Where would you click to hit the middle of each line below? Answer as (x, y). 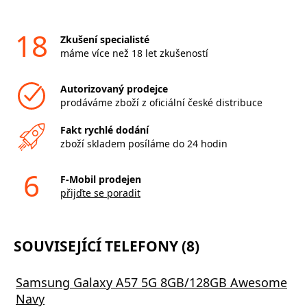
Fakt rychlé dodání (104, 130)
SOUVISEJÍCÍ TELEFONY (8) (107, 246)
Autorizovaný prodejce (114, 88)
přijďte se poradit (100, 193)
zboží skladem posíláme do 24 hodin (144, 143)
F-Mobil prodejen (100, 179)
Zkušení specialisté (105, 39)
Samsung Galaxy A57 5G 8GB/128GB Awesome (151, 282)
